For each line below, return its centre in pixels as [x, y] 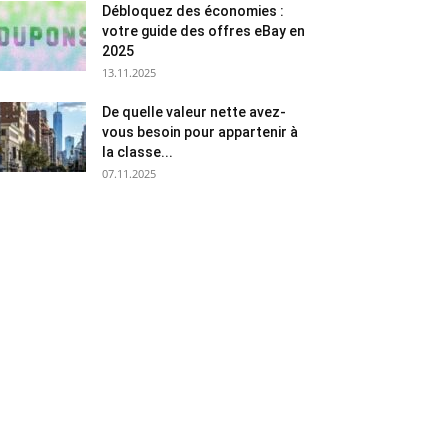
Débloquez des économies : [193, 11]
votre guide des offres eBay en [203, 31]
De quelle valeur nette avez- [194, 112]
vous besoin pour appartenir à [200, 132]
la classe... [137, 152]
